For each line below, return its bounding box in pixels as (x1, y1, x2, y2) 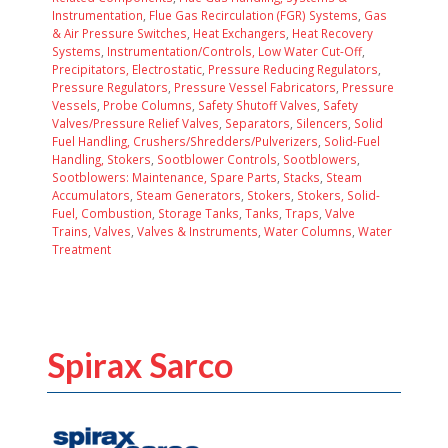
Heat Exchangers (193, 24, 286, 41)
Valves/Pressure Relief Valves (52, 114, 219, 131)
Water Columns (264, 222, 352, 239)
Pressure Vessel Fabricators (174, 78, 336, 95)
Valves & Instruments (137, 222, 258, 239)
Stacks (283, 168, 320, 185)
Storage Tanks (158, 204, 239, 221)
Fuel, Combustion (52, 204, 152, 221)
